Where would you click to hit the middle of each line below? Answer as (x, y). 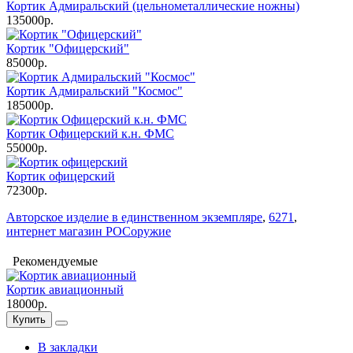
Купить (29, 320)
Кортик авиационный (65, 290)
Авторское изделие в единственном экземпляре (134, 217)
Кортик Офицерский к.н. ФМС (90, 134)
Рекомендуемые (52, 262)
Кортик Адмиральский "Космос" (95, 91)
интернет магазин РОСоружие (89, 232)
